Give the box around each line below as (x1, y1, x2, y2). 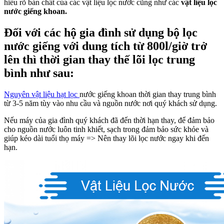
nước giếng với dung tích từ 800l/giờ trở (4, 39, 207, 52)
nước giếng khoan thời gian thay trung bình (79, 89, 216, 98)
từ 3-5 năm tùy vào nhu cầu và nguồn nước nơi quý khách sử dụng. (4, 98, 217, 107)
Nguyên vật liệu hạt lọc (4, 89, 79, 98)
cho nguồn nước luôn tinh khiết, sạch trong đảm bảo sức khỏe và (4, 124, 208, 133)
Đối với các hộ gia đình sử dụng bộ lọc (4, 26, 197, 39)
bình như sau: (4, 66, 74, 79)
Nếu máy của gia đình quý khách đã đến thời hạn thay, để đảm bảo (4, 115, 214, 124)
